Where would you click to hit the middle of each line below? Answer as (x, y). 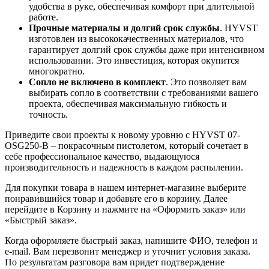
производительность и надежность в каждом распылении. (124, 167)
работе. (44, 17)
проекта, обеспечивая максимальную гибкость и (128, 103)
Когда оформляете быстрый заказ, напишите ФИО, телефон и (131, 240)
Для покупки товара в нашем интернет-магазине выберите (125, 187)
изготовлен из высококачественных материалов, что (136, 38)
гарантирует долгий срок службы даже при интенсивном (147, 49)
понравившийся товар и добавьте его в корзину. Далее (116, 198)
